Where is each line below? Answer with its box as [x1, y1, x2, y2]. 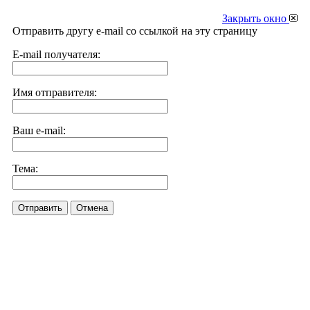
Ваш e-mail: [12, 125, 66, 136]
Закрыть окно [222, 12, 289, 24]
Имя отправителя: [12, 86, 97, 98]
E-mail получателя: [12, 48, 100, 60]
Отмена [76, 203, 108, 213]
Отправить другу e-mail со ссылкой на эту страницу [12, 25, 257, 37]
